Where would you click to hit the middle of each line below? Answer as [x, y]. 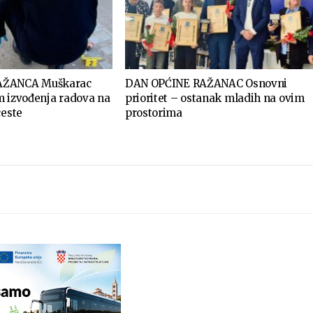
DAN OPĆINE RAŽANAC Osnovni [206, 83]
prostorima [153, 112]
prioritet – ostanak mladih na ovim [214, 98]
